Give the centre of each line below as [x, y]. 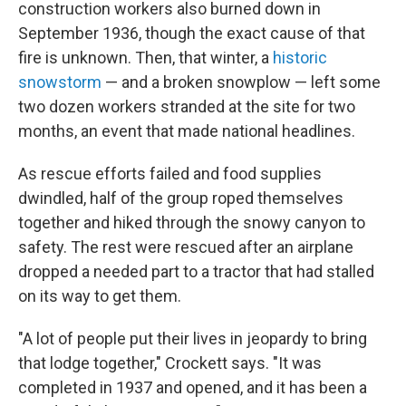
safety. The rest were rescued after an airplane [186, 247]
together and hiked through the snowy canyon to [192, 222]
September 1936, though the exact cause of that [192, 33]
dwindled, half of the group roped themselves [181, 198]
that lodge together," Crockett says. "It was [170, 363]
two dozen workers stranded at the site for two [187, 106]
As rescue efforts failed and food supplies [170, 174]
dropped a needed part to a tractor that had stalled [196, 271]
